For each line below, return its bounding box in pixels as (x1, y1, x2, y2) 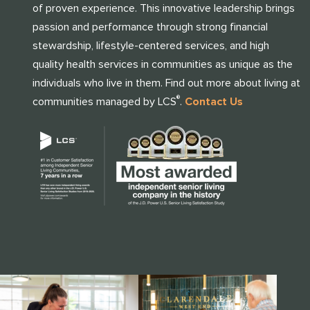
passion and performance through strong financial (32, 19, 268, 34)
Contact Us (184, 94, 243, 109)
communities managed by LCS (32, 94, 176, 109)
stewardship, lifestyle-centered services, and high (32, 38, 269, 53)
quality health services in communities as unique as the (32, 57, 293, 71)
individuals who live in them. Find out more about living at (32, 75, 300, 90)
